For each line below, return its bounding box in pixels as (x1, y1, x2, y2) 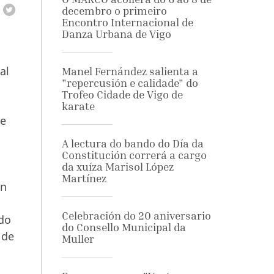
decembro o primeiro (61, 4, 167, 17)
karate (61, 100, 95, 113)
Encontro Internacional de (61, 16, 193, 29)
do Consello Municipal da (61, 221, 186, 234)
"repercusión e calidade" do (61, 76, 198, 89)
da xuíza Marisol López (61, 160, 174, 173)
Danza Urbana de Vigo (61, 28, 171, 40)
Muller (61, 232, 94, 245)
